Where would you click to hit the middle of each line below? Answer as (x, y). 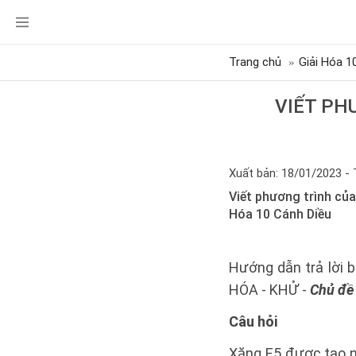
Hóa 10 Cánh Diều (280, 214)
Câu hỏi (253, 321)
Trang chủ (255, 62)
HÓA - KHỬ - (269, 290)
